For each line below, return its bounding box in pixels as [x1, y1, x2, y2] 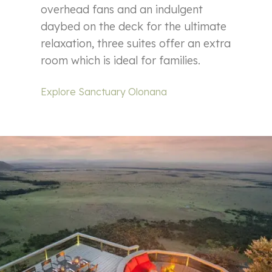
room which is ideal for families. [41, 53, 201, 67]
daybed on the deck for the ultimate [41, 19, 227, 33]
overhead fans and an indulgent [41, 2, 203, 16]
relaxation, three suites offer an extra [41, 36, 231, 50]
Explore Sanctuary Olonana [41, 85, 168, 98]
